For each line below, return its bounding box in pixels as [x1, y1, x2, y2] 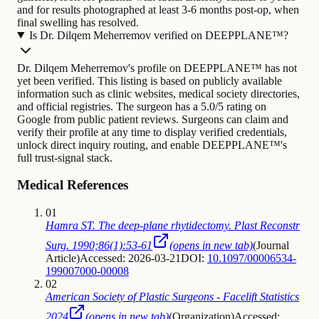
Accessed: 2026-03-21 [80, 252, 181, 265]
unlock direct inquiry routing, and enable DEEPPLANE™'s [17, 138, 287, 151]
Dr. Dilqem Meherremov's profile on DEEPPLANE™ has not [17, 61, 297, 74]
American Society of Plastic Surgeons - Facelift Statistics [46, 291, 299, 303]
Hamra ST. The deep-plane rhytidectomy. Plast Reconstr [46, 219, 300, 232]
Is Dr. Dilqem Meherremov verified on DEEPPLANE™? [28, 28, 288, 41]
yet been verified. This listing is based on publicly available [17, 74, 282, 87]
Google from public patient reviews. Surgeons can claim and [17, 113, 288, 125]
